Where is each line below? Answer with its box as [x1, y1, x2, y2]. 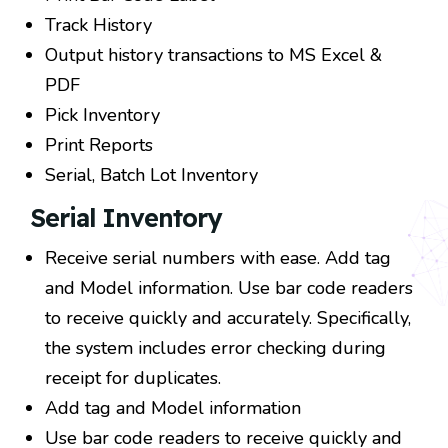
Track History [45, 13, 152, 38]
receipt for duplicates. [45, 366, 221, 391]
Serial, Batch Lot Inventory [45, 163, 258, 188]
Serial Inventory [30, 202, 221, 234]
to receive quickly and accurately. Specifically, [45, 306, 411, 331]
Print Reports [45, 133, 153, 158]
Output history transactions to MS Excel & [45, 43, 382, 68]
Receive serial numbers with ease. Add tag [45, 246, 391, 271]
